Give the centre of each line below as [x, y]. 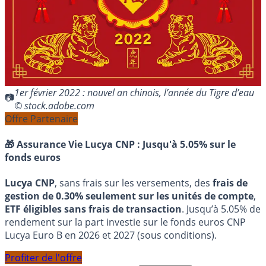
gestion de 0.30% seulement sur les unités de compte [129, 196]
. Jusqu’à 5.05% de [221, 209]
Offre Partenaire [41, 118]
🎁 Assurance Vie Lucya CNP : [74, 144]
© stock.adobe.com [54, 105]
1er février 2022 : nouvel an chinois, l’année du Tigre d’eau [134, 92]
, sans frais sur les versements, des [134, 183]
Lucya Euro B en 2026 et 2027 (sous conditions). [111, 235]
